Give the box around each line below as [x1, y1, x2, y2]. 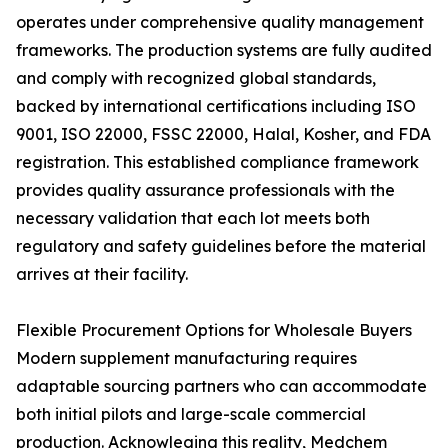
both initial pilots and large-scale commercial [16, 404, 366, 424]
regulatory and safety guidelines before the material [16, 236, 426, 256]
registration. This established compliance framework [16, 152, 419, 172]
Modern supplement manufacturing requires [16, 348, 357, 368]
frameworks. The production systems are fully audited [16, 40, 432, 60]
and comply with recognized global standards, [16, 68, 376, 88]
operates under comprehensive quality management [16, 12, 424, 32]
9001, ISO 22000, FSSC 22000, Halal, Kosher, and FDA [16, 124, 431, 144]
